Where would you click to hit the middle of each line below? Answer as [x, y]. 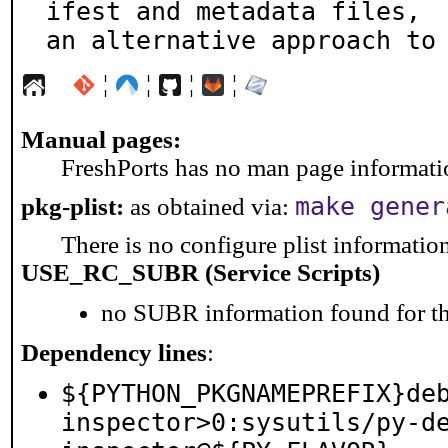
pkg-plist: [72, 206]
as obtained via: [209, 206]
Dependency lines [114, 352]
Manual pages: [101, 139]
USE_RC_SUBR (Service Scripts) [200, 272]
